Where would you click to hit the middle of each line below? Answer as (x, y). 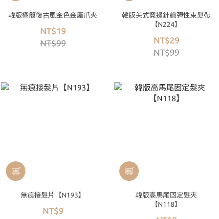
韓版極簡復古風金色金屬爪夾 (53, 15)
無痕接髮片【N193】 (53, 195)
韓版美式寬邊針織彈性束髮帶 (166, 15)
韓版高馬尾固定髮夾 (166, 195)
